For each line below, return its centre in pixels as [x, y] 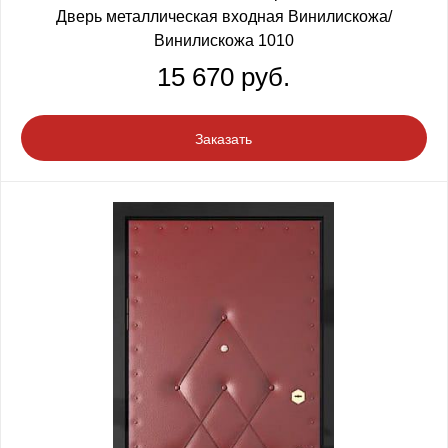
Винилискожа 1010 [223, 40]
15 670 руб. [223, 76]
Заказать [223, 138]
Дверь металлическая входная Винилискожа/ [223, 16]
